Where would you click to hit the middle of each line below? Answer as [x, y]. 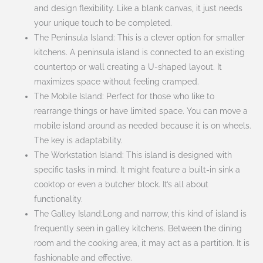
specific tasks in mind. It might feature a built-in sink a [137, 169]
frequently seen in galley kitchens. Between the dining [138, 228]
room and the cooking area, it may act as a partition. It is [142, 243]
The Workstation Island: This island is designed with [133, 155]
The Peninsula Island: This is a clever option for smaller [140, 37]
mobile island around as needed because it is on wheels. [143, 125]
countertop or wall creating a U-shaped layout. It [128, 67]
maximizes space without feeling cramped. [117, 81]
